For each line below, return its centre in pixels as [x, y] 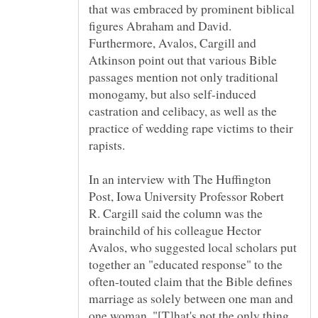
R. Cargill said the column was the [176, 213]
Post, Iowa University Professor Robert [186, 196]
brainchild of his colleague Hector [175, 230]
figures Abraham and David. [160, 25]
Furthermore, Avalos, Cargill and [172, 42]
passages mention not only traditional [183, 76]
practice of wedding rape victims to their [191, 127]
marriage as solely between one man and [191, 298]
